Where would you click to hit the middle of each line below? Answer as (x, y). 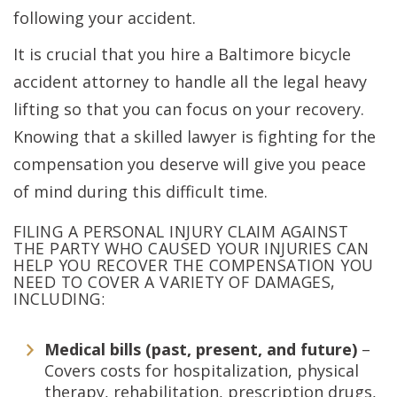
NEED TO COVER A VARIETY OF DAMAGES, (175, 282)
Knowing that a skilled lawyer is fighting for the (195, 136)
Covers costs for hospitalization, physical (202, 370)
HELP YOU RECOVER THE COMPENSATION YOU (194, 265)
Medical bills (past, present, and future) (201, 349)
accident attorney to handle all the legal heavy (190, 82)
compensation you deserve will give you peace (190, 164)
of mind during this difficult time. (140, 191)
